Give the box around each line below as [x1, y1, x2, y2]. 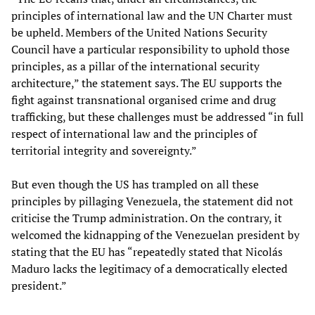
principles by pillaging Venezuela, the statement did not [11, 193, 293, 209]
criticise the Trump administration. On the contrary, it [11, 210, 282, 226]
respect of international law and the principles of [11, 125, 257, 141]
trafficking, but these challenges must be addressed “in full [11, 108, 304, 124]
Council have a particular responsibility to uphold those [11, 41, 290, 57]
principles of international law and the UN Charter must [11, 7, 292, 23]
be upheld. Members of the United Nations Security [11, 24, 267, 40]
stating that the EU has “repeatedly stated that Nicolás [11, 243, 283, 259]
